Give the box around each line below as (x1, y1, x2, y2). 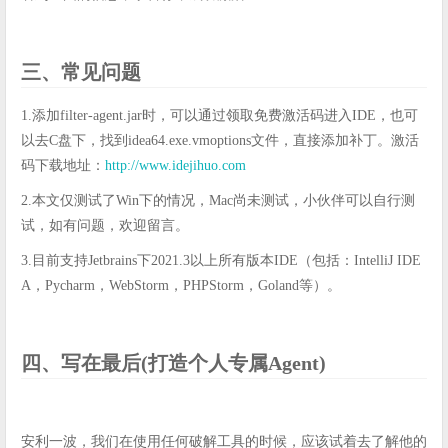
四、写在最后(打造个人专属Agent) (21, 351, 326, 374)
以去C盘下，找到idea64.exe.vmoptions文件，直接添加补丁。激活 (21, 132, 419, 148)
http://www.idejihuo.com (105, 157, 246, 173)
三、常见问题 (21, 60, 141, 83)
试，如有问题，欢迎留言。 (21, 217, 189, 233)
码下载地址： (21, 157, 105, 173)
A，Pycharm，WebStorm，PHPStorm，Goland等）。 (21, 277, 341, 293)
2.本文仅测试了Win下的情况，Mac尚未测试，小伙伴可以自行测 (21, 192, 415, 208)
